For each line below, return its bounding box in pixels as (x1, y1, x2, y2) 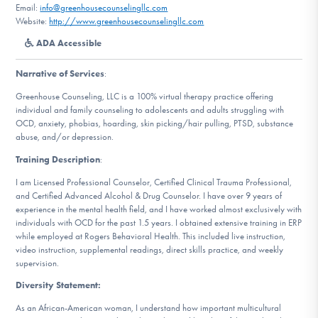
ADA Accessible (34, 38, 102, 49)
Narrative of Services (16, 68, 105, 79)
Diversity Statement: (16, 280, 102, 291)
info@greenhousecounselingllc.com (40, 1, 168, 13)
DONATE (130, 5, 188, 24)
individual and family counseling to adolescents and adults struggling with (16, 104, 285, 116)
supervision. (16, 257, 60, 268)
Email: (16, 1, 40, 13)
